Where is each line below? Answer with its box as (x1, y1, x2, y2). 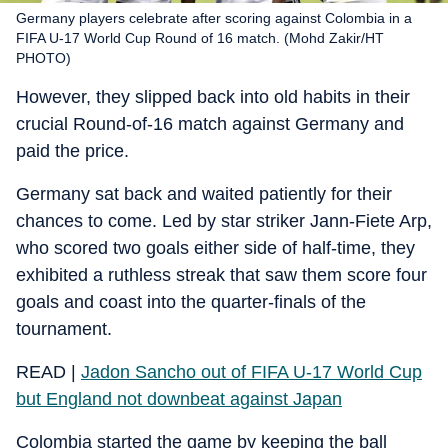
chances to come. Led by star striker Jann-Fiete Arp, (16, 210, 432, 231)
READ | (16, 361, 81, 382)
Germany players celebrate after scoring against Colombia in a (16, 9, 412, 26)
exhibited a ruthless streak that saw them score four (16, 264, 427, 285)
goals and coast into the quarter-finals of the (16, 291, 366, 312)
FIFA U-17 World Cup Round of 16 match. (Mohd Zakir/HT (16, 29, 384, 46)
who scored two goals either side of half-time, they (16, 237, 415, 258)
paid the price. (16, 140, 129, 161)
